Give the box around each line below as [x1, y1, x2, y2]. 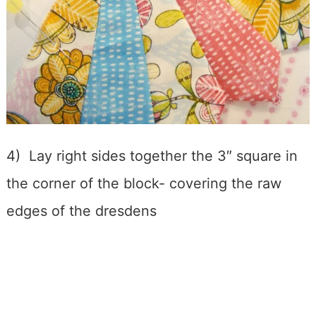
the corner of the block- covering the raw [6, 175, 281, 193]
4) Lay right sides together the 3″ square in [6, 147, 298, 165]
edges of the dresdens [6, 202, 157, 220]
